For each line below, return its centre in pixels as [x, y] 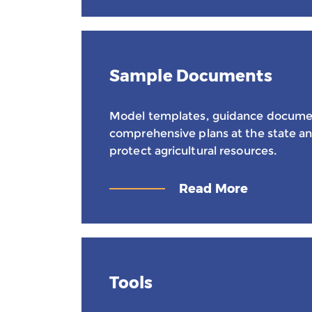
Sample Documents [191, 76]
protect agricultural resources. [193, 151]
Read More [213, 189]
